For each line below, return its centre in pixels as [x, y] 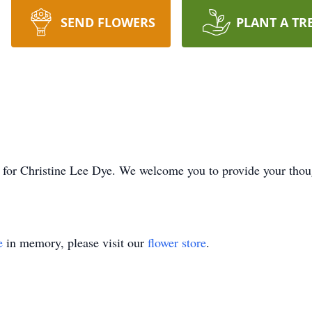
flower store [177, 242]
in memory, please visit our [75, 242]
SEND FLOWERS [108, 22]
